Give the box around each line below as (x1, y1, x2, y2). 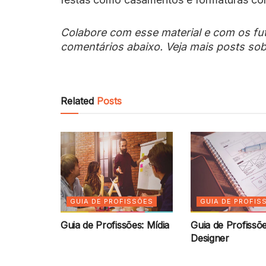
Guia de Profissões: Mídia (61, 218, 169, 231)
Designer (191, 232, 229, 244)
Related (61, 95, 94, 107)
